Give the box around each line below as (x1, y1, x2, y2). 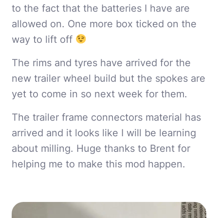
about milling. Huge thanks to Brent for (12, 142, 190, 154)
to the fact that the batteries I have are (12, 2, 190, 14)
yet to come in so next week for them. (12, 88, 187, 100)
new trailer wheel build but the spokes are (12, 72, 205, 84)
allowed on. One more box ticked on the (12, 18, 197, 30)
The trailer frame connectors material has (12, 111, 201, 123)
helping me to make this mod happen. (12, 158, 185, 170)
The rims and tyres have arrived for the (12, 56, 191, 69)
